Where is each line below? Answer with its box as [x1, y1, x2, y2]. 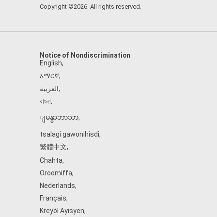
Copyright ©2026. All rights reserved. [40, 3, 141, 10]
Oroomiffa [40, 169, 72, 177]
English [40, 59, 62, 67]
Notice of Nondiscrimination [40, 51, 130, 59]
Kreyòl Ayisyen [40, 207, 84, 215]
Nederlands [40, 182, 75, 189]
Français [40, 194, 66, 202]
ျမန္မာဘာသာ [40, 113, 78, 121]
